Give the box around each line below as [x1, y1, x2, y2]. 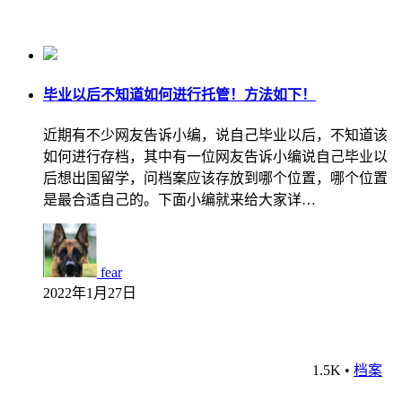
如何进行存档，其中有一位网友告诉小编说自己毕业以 [43, 149, 388, 165]
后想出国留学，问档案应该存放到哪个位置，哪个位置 [43, 170, 388, 187]
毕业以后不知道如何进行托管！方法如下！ [43, 87, 316, 103]
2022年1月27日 [43, 285, 136, 301]
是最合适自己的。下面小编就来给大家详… [43, 192, 316, 208]
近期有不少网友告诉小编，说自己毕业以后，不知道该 [43, 127, 388, 144]
